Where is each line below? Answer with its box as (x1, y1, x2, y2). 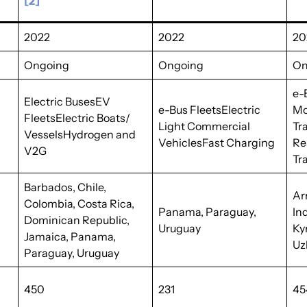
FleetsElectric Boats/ (24, 111, 131, 125)
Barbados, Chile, (24, 180, 107, 194)
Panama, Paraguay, (158, 205, 257, 219)
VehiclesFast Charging (158, 136, 275, 149)
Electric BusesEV (24, 95, 111, 108)
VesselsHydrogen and (24, 127, 136, 141)
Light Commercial (158, 119, 251, 133)
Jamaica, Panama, (24, 230, 116, 243)
